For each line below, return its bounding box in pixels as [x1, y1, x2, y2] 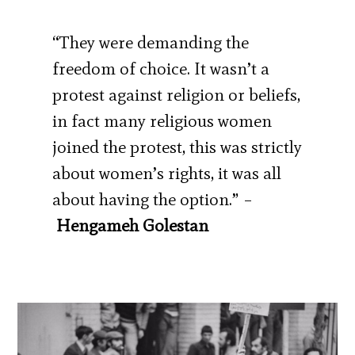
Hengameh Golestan [56, 214, 209, 236]
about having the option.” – [52, 188, 254, 210]
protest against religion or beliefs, [52, 83, 301, 105]
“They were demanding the [52, 31, 250, 53]
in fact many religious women [52, 109, 273, 132]
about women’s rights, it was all [52, 162, 282, 184]
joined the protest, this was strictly [52, 136, 303, 158]
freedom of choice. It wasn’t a [52, 57, 270, 79]
